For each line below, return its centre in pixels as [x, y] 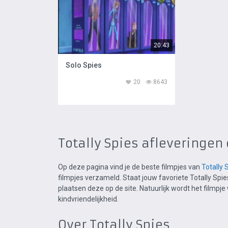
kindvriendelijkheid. [88, 199]
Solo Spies [84, 65]
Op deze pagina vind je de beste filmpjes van [130, 167]
